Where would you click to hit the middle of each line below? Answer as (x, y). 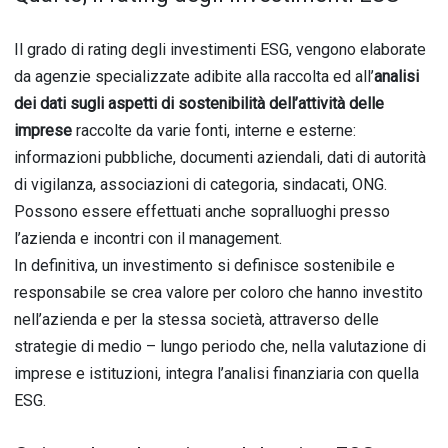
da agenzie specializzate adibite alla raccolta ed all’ (194, 76)
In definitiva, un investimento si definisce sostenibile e (204, 265)
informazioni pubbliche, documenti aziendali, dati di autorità (220, 157)
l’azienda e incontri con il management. (148, 238)
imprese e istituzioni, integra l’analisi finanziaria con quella (216, 373)
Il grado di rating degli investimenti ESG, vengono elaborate (220, 49)
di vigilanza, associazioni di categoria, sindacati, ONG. (200, 184)
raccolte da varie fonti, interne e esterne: (214, 130)
